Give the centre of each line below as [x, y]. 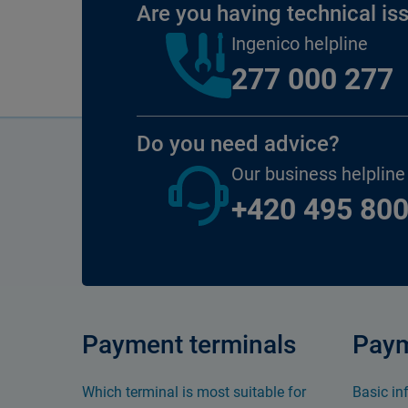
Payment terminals [189, 345]
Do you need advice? [238, 144]
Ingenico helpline [300, 44]
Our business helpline [318, 174]
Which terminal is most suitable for [194, 392]
